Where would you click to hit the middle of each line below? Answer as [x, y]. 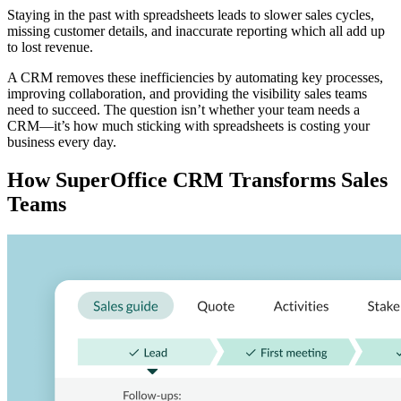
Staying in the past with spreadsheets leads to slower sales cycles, [191, 15]
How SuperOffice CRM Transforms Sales [197, 180]
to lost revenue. [50, 47]
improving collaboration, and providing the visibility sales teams [187, 94]
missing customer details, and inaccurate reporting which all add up [196, 31]
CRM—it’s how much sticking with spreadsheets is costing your [188, 126]
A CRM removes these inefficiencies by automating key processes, [195, 78]
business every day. [62, 142]
